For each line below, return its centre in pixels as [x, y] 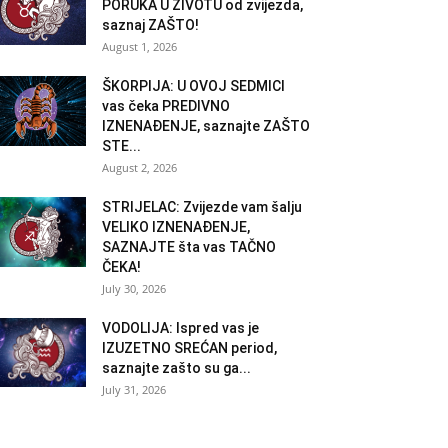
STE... [121, 145]
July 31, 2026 [134, 389]
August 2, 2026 [139, 167]
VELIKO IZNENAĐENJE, [176, 226]
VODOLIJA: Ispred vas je [180, 327]
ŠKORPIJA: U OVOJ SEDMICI [193, 85]
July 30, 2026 [134, 288]
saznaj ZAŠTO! [150, 24]
